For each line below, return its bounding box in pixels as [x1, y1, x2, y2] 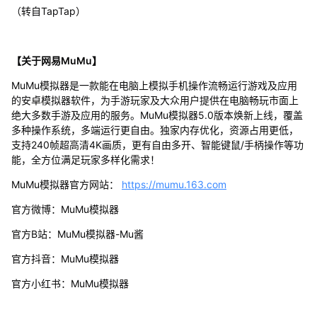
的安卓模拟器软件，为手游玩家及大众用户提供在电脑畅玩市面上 [11, 94, 299, 107]
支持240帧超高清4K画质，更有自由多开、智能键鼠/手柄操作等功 [11, 139, 304, 151]
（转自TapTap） [11, 5, 86, 18]
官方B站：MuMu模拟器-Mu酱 [11, 228, 144, 241]
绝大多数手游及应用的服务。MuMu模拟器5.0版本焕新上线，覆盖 [11, 109, 303, 122]
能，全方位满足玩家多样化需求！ [11, 154, 160, 166]
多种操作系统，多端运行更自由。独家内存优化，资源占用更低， [11, 124, 299, 137]
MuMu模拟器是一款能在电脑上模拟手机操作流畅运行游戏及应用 [11, 79, 297, 92]
